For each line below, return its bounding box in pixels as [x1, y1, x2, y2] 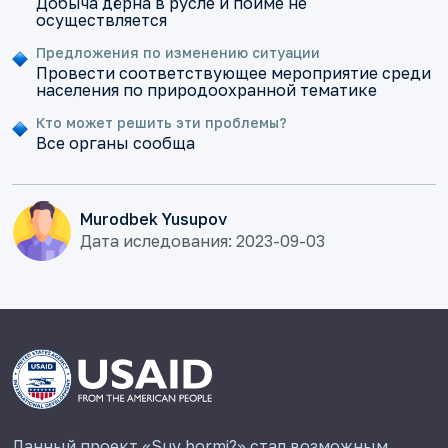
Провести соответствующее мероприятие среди [36, 63, 431, 84]
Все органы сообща [36, 133, 195, 154]
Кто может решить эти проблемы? [36, 114, 287, 132]
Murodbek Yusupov [80, 208, 227, 229]
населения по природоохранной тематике [36, 80, 377, 101]
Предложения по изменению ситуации [36, 44, 320, 62]
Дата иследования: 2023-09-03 [80, 230, 325, 251]
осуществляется [36, 10, 167, 31]
